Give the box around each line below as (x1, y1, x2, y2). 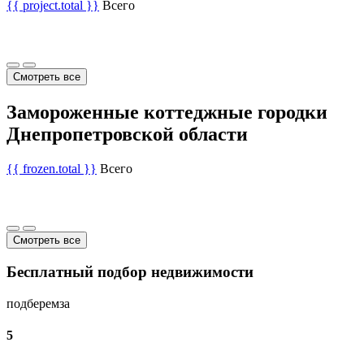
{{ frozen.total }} (6, 161, 97, 175)
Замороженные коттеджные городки (6, 101, 327, 123)
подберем (6, 296, 59, 310)
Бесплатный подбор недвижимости (6, 263, 253, 281)
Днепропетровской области (6, 123, 248, 145)
